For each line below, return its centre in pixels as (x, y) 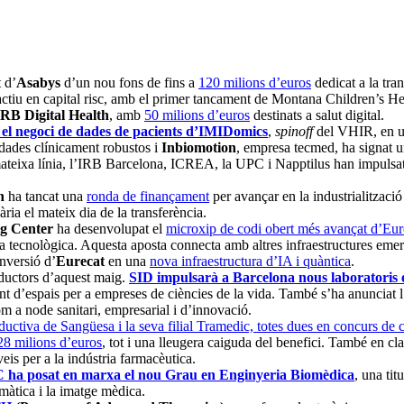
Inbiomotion (199, 148)
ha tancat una (46, 197)
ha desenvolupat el (110, 229)
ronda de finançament (148, 197)
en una (127, 262)
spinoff (296, 132)
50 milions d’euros (197, 115)
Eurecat (80, 262)
